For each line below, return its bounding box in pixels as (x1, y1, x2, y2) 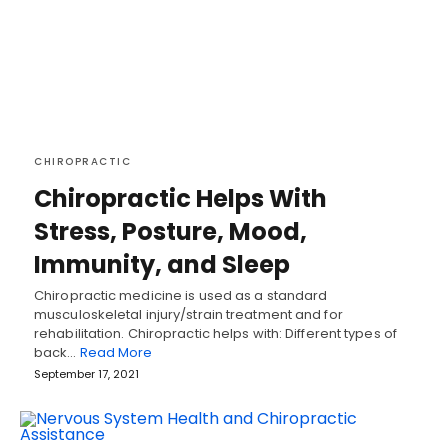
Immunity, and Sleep (34, 247, 290, 281)
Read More (79, 342, 153, 362)
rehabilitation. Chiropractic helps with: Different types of (34, 323, 397, 343)
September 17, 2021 (34, 365, 139, 382)
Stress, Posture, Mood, (34, 214, 307, 248)
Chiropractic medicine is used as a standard (34, 285, 328, 305)
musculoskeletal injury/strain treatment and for (34, 304, 343, 324)
